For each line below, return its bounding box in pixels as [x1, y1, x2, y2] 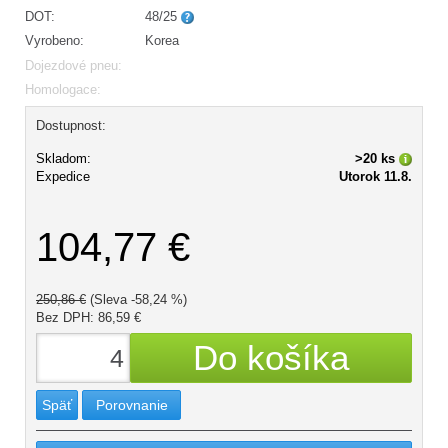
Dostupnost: [36, 117, 106, 133]
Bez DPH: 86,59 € [36, 309, 141, 325]
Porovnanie [96, 396, 168, 413]
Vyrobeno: [25, 33, 84, 49]
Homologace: [25, 82, 101, 98]
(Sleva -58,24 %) [90, 291, 187, 307]
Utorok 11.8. [339, 168, 412, 184]
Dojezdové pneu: [25, 57, 122, 73]
